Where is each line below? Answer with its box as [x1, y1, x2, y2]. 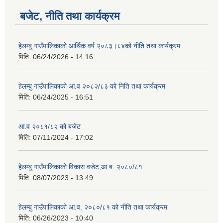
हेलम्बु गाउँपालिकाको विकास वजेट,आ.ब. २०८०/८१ [18, 163, 142, 171]
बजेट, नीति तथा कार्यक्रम [20, 10, 119, 23]
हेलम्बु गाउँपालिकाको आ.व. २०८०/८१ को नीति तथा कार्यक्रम [18, 203, 167, 212]
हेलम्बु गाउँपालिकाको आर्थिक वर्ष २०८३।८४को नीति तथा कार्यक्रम [18, 42, 180, 50]
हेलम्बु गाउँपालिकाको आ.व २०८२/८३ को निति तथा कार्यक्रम [18, 82, 165, 91]
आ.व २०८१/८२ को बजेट [18, 122, 81, 131]
